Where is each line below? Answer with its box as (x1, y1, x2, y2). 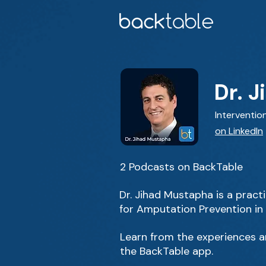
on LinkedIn (215, 125, 263, 137)
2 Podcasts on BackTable (120, 160, 243, 174)
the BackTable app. (120, 244, 213, 258)
